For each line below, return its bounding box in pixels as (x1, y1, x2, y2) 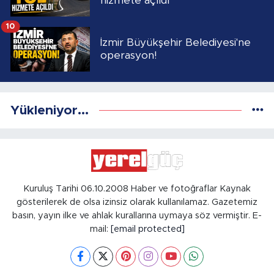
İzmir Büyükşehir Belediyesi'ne (100, 37, 251, 48)
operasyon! (100, 50, 157, 61)
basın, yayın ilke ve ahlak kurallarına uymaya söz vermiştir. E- (12, 210, 262, 220)
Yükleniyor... (10, 103, 89, 117)
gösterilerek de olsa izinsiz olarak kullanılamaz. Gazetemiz (17, 197, 257, 207)
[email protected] (110, 224, 185, 234)
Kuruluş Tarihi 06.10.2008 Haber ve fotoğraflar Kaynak (23, 183, 251, 193)
